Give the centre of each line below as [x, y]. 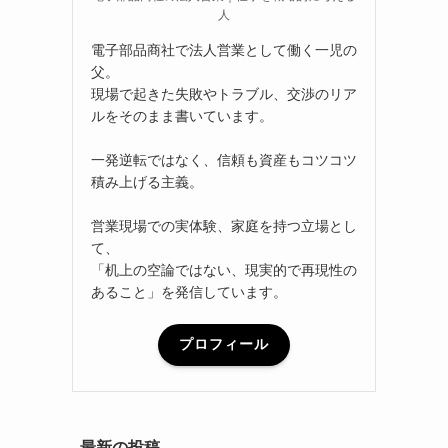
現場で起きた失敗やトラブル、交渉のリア [224, 93]
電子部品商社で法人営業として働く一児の [224, 49]
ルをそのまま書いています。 [182, 115]
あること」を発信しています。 [189, 291]
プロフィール [224, 344]
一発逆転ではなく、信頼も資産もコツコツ [224, 159]
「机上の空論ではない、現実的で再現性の [224, 269]
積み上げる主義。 [147, 181]
